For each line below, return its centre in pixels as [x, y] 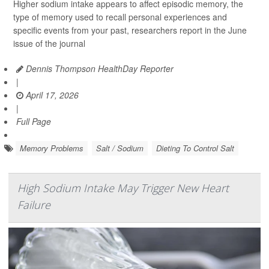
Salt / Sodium [120, 148]
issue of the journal [49, 43]
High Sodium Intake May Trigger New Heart [123, 188]
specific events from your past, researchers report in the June [130, 30]
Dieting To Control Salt [195, 148]
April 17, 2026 [51, 95]
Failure [34, 205]
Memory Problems [52, 148]
